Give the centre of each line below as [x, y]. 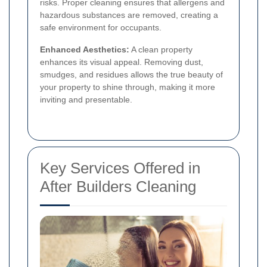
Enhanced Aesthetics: [85, 50]
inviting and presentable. [86, 100]
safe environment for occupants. [101, 28]
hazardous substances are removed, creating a [129, 15]
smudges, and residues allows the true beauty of [131, 75]
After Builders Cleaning [118, 187]
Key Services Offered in [120, 168]
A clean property [161, 50]
